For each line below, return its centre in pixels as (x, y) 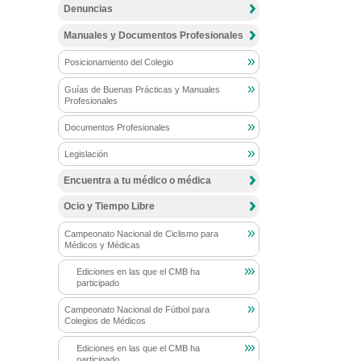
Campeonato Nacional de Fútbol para (137, 310)
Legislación (86, 154)
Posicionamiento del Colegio (119, 62)
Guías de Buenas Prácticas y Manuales (142, 89)
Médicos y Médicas (102, 245)
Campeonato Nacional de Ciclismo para (141, 233)
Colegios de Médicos (105, 321)
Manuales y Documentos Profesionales (154, 35)
